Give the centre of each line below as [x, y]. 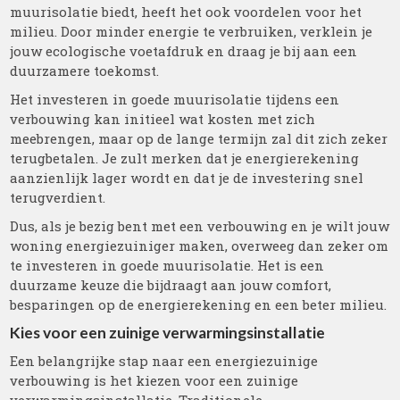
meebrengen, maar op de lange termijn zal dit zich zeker [199, 138]
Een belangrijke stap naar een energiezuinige [164, 361]
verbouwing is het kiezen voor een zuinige [154, 380]
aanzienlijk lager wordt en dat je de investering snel [187, 178]
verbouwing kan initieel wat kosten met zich [163, 119]
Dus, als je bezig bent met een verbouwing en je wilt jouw [200, 226]
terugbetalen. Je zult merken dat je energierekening [185, 158]
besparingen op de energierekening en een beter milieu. [199, 304]
